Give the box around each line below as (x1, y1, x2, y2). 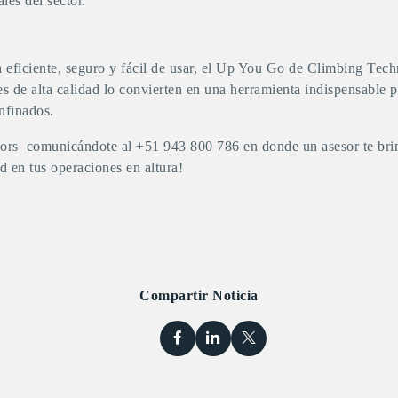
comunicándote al (18, 138, 132, 154)
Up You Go (216, 60, 285, 76)
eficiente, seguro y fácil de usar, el (2, 60, 216, 76)
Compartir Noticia (139, 287, 259, 303)
